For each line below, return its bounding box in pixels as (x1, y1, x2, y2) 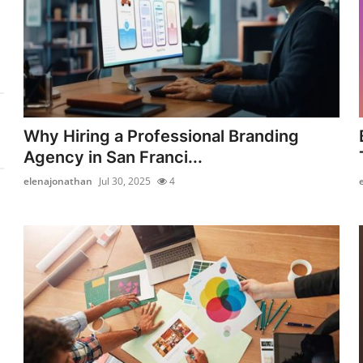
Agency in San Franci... (23, 147, 203, 167)
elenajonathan (23, 173, 93, 188)
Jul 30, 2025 (99, 173, 152, 188)
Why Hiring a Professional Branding (23, 126, 300, 146)
